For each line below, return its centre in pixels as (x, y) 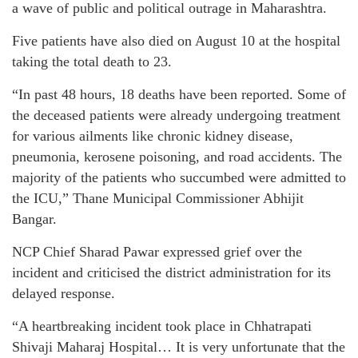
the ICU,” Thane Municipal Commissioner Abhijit (158, 199)
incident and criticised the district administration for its (171, 273)
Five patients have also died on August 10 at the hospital (176, 41)
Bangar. (34, 219)
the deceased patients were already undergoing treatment (176, 115)
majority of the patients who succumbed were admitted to (179, 178)
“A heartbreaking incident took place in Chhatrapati (162, 326)
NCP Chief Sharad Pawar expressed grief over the (157, 252)
